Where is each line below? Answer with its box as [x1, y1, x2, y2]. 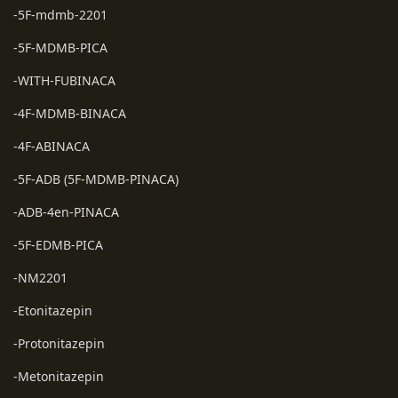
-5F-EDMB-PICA [13, 235, 103, 253]
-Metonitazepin [13, 367, 104, 385]
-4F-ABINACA [13, 137, 90, 155]
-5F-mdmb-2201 [13, 5, 107, 23]
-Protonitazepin [13, 334, 105, 352]
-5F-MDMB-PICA [13, 38, 107, 56]
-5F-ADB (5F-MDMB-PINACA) [13, 170, 179, 187]
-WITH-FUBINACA [13, 71, 115, 89]
